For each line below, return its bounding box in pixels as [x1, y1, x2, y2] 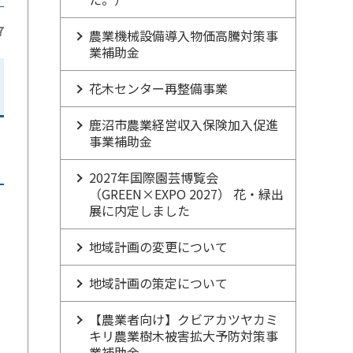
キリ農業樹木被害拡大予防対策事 [89, 326, 278, 345]
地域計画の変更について [89, 237, 228, 256]
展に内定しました [89, 201, 190, 220]
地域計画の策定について [89, 273, 228, 292]
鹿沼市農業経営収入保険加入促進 [89, 115, 278, 134]
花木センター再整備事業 [89, 79, 228, 98]
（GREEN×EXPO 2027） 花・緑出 [89, 184, 284, 203]
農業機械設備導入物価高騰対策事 [89, 26, 278, 45]
